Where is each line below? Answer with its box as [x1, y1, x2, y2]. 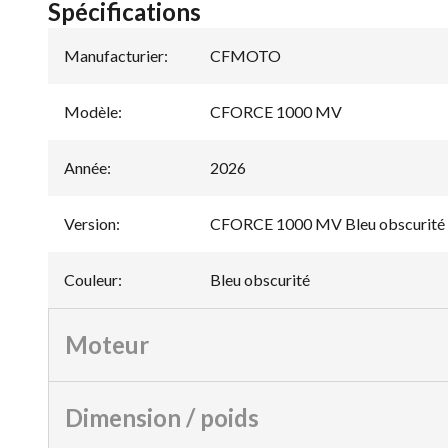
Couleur [64, 269, 118, 289]
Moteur [65, 329, 149, 359]
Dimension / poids [65, 402, 259, 432]
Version [64, 213, 116, 233]
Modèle [64, 101, 118, 121]
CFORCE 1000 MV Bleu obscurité [210, 213, 445, 233]
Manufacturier [64, 45, 164, 65]
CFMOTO [210, 45, 281, 65]
